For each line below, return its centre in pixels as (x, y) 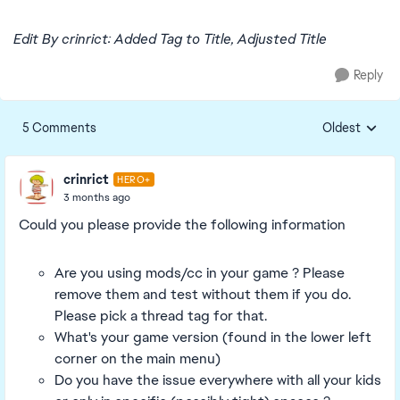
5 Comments (59, 128)
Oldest (342, 128)
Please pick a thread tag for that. (161, 316)
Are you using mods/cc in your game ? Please (200, 273)
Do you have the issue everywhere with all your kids (218, 380)
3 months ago (97, 197)
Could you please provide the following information (182, 225)
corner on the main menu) (137, 358)
